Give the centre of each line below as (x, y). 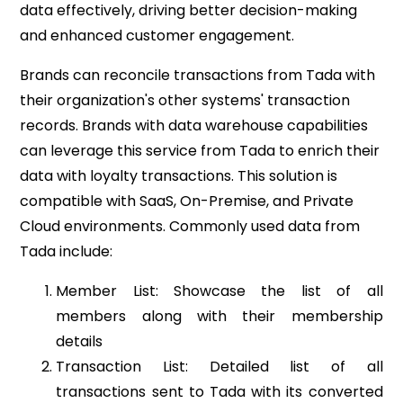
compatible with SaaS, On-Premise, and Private (187, 201)
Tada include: (67, 251)
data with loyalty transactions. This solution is (179, 175)
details (80, 341)
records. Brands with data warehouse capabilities (194, 125)
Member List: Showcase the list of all (219, 291)
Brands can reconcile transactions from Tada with (198, 75)
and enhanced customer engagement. (157, 35)
